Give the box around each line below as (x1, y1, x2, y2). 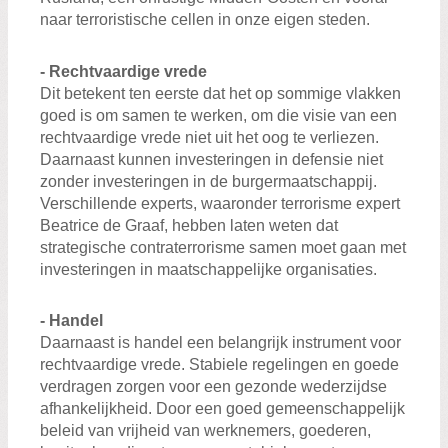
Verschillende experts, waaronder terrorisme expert (40, 194, 400, 212)
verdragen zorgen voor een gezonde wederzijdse (40, 377, 387, 395)
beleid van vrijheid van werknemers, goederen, (40, 421, 371, 439)
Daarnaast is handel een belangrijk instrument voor (40, 333, 401, 351)
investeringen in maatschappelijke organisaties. (40, 260, 377, 278)
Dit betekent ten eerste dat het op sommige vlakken (40, 84, 401, 102)
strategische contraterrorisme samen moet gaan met (40, 238, 406, 256)
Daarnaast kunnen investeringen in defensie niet (40, 150, 383, 168)
